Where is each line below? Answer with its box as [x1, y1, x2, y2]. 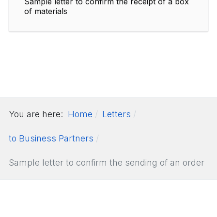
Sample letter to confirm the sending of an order [9, 157, 204, 168]
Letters [102, 108, 131, 119]
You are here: [9, 108, 68, 119]
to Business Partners [9, 133, 93, 143]
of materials [24, 6, 67, 16]
